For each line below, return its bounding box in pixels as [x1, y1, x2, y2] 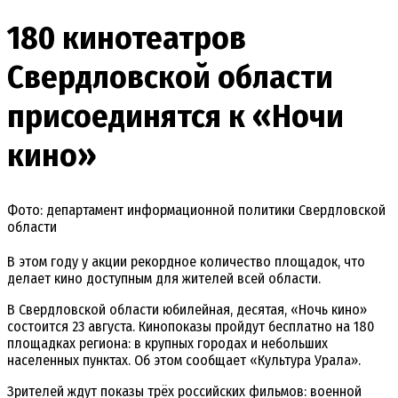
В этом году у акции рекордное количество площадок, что [7, 253, 365, 271]
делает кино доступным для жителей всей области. [7, 270, 321, 288]
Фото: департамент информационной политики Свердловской [7, 202, 386, 219]
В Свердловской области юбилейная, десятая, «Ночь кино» [7, 301, 367, 319]
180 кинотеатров [7, 18, 246, 58]
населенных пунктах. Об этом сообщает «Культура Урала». [7, 352, 361, 370]
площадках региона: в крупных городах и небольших [7, 335, 328, 353]
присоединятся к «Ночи [7, 96, 344, 136]
